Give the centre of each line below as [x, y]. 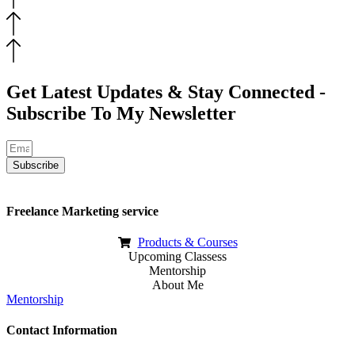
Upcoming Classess [177, 257]
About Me [177, 285]
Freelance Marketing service [82, 211]
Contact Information [62, 330]
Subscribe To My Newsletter [121, 113]
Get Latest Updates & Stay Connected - [166, 92]
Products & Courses [187, 242]
